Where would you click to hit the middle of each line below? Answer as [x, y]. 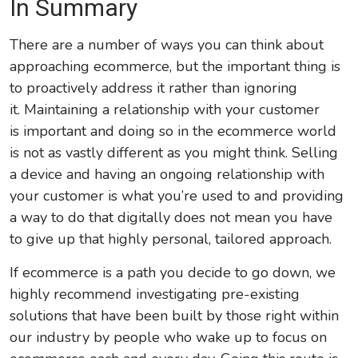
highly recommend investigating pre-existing [155, 294]
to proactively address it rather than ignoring [154, 88]
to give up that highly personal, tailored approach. [173, 239]
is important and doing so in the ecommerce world [173, 131]
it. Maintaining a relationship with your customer [165, 110]
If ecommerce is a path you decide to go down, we [173, 273]
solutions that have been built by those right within [175, 316]
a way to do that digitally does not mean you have [171, 218]
